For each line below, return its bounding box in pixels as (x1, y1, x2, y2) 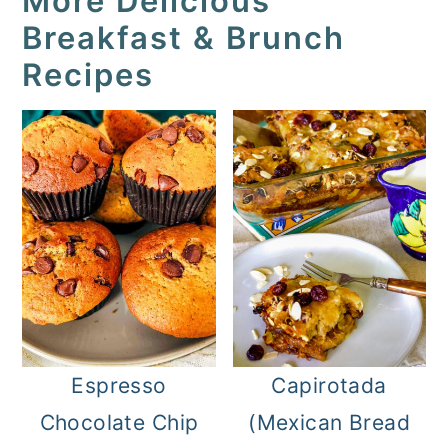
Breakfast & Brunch (22, 19, 346, 56)
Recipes (22, 56, 155, 93)
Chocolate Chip (39, 410, 199, 436)
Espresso (71, 373, 167, 399)
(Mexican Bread (248, 410, 410, 436)
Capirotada (271, 373, 387, 399)
